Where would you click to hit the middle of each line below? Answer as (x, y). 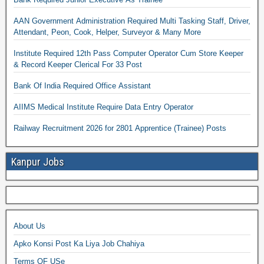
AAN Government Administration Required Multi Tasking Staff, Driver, (132, 21)
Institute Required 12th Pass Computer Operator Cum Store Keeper (128, 53)
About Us (29, 226)
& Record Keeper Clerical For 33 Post (78, 65)
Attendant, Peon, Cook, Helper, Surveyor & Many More (107, 32)
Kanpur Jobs (38, 162)
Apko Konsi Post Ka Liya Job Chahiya (79, 244)
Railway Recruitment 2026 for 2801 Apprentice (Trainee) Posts (121, 128)
